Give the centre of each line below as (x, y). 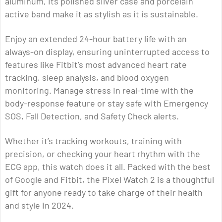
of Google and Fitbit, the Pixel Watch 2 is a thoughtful (110, 180)
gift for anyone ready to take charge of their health (104, 193)
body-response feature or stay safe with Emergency (107, 103)
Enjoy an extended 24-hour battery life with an (96, 39)
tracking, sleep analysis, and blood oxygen (87, 78)
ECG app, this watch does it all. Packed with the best (108, 167)
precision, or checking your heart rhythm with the (103, 154)
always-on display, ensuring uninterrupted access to (107, 52)
